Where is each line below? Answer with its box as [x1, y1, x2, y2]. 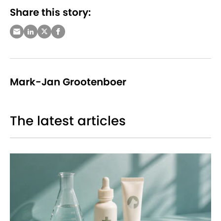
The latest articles [10, 112, 126, 130]
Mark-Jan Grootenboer [10, 74, 126, 89]
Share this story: [10, 5, 91, 19]
